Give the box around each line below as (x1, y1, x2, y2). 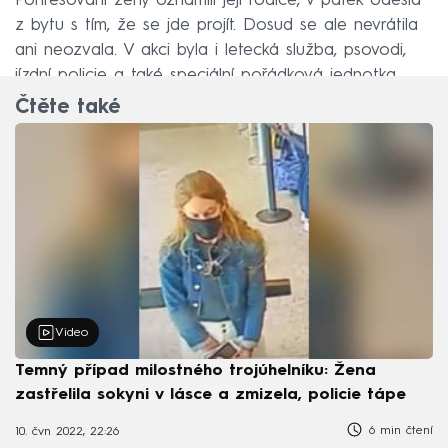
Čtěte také (15, 98, 120, 119)
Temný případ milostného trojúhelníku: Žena (15, 362, 376, 379)
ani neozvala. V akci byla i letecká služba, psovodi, (15, 41, 406, 59)
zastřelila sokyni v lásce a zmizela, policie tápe (15, 386, 406, 403)
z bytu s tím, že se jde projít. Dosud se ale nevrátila (15, 16, 418, 34)
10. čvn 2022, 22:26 (15, 426, 119, 439)
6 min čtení (364, 424, 433, 437)
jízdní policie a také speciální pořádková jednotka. (15, 66, 399, 84)
